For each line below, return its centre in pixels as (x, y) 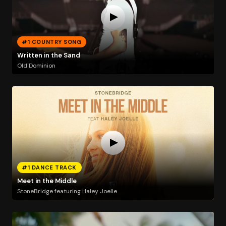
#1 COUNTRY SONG (52, 42)
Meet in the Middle (47, 181)
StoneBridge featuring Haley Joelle (67, 191)
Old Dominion (36, 65)
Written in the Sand (48, 55)
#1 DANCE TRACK (49, 167)
